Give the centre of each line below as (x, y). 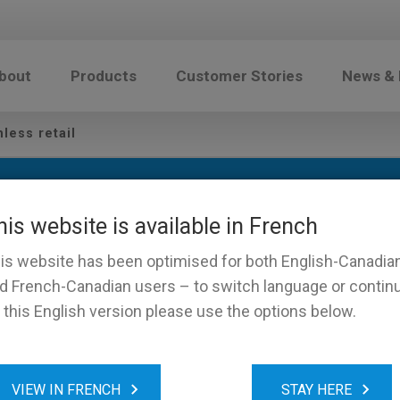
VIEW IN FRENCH (66, 389)
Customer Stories (239, 76)
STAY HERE (317, 389)
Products (104, 76)
